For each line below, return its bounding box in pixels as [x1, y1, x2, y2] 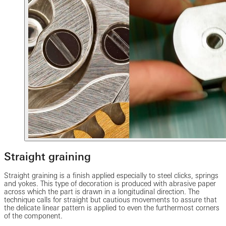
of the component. [4, 212, 63, 220]
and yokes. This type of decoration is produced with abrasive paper [4, 180, 216, 188]
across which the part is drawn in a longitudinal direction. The [4, 188, 199, 196]
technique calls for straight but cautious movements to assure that [4, 196, 217, 204]
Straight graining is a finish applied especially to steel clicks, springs [4, 172, 218, 180]
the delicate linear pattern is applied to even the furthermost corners [4, 204, 219, 212]
